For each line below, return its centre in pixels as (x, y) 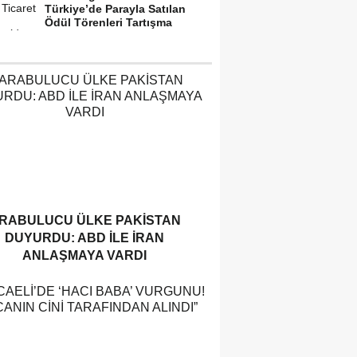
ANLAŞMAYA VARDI (84, 255)
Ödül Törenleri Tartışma (108, 22)
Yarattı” (65, 36)
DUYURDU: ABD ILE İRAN (84, 238)
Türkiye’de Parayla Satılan (115, 9)
